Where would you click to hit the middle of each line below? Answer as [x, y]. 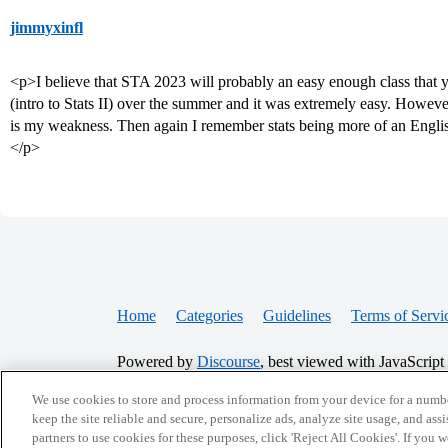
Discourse [228, 361]
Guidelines [297, 315]
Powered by [157, 361]
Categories [209, 315]
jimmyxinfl [46, 27]
